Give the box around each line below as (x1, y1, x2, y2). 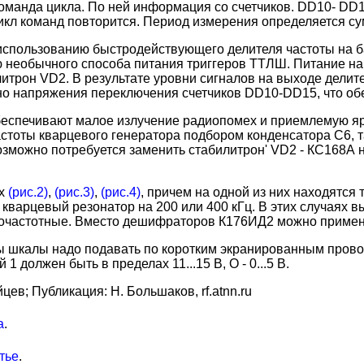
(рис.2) (8, 185, 48, 199)
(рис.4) (101, 185, 141, 199)
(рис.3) (54, 185, 94, 199)
